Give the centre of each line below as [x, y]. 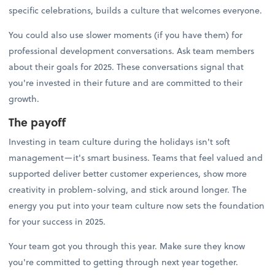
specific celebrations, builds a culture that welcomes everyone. [136, 10]
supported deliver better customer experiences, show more [128, 173]
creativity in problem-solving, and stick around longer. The [128, 189]
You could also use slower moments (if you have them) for [126, 35]
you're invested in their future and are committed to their [126, 83]
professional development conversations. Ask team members [132, 51]
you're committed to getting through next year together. [124, 261]
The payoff [37, 122]
